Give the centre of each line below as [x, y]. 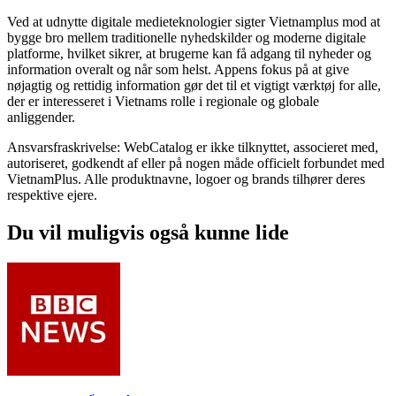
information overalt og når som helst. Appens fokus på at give [178, 69]
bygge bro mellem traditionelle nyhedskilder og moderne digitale [187, 37]
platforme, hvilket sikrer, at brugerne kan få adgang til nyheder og [189, 53]
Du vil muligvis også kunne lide [148, 232]
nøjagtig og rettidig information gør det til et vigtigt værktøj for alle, [194, 85]
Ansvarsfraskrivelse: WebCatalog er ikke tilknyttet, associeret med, [193, 147]
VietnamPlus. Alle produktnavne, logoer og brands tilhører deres [186, 179]
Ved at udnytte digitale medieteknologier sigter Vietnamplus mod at [194, 21]
